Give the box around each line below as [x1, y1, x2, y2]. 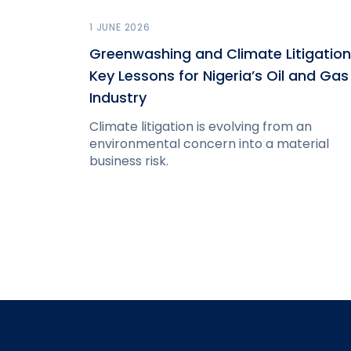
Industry [89, 87, 147, 107]
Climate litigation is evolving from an [89, 117, 312, 136]
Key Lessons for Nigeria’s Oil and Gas [89, 65, 349, 85]
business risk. [89, 151, 168, 170]
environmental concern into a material [89, 134, 329, 153]
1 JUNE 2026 [89, 20, 150, 34]
